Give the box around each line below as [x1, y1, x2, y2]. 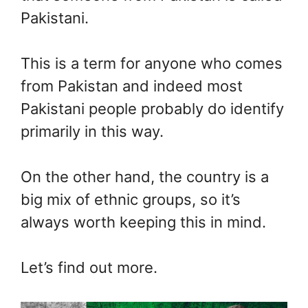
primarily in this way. [21, 122, 164, 140]
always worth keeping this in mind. [21, 213, 266, 231]
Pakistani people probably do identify [21, 100, 284, 118]
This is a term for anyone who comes [21, 54, 283, 72]
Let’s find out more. [21, 258, 157, 276]
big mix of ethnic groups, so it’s [21, 190, 241, 208]
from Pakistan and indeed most [21, 77, 243, 95]
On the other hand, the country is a [21, 168, 269, 186]
